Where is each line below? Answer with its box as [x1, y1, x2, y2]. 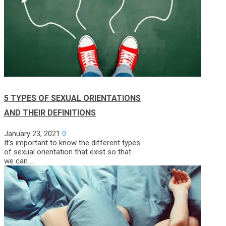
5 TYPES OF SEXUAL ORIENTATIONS [4, 93, 141, 103]
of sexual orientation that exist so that [4, 147, 131, 156]
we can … [4, 156, 34, 165]
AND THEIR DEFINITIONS [4, 107, 96, 118]
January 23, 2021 [4, 129, 60, 138]
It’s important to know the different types [4, 138, 140, 147]
